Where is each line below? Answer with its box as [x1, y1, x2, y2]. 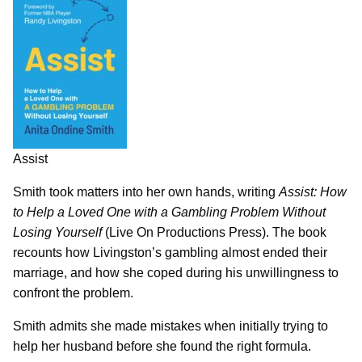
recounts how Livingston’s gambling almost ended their [13, 246, 327, 260]
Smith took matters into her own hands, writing [13, 185, 279, 200]
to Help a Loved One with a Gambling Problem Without [13, 205, 326, 220]
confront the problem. [13, 286, 133, 301]
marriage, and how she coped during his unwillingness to [13, 266, 339, 280]
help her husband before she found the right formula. [13, 339, 311, 354]
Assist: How [279, 185, 347, 200]
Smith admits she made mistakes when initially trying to [13, 319, 328, 334]
